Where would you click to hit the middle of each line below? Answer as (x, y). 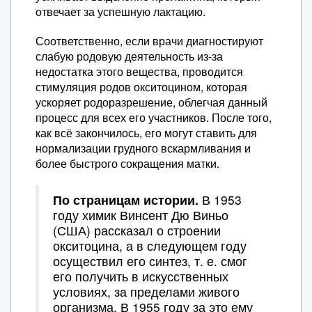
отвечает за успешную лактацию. (120, 11)
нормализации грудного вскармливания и (143, 148)
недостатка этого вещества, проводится (139, 71)
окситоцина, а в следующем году (150, 245)
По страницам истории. (126, 200)
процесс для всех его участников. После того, (154, 117)
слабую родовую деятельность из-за (129, 56)
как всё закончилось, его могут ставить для (146, 133)
